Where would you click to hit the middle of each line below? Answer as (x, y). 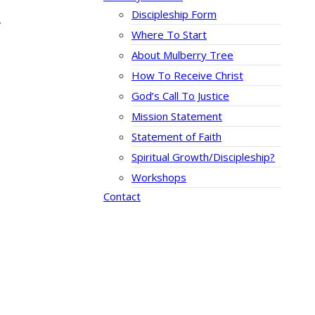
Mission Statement (177, 116)
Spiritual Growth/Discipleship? (203, 157)
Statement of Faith (176, 137)
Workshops (159, 178)
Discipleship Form (174, 14)
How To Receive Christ (187, 76)
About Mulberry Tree (182, 55)
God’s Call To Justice (180, 96)
